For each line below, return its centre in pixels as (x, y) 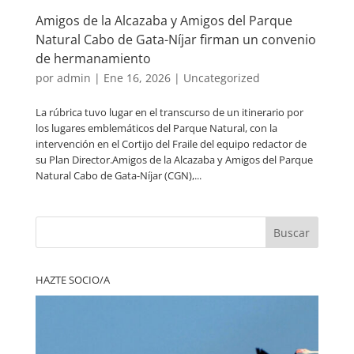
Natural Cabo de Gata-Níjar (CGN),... (118, 175)
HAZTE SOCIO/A (72, 279)
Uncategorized (221, 77)
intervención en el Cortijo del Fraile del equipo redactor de (171, 143)
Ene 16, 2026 (137, 77)
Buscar (292, 232)
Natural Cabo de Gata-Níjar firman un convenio (175, 39)
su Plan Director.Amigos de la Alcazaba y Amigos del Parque (174, 159)
